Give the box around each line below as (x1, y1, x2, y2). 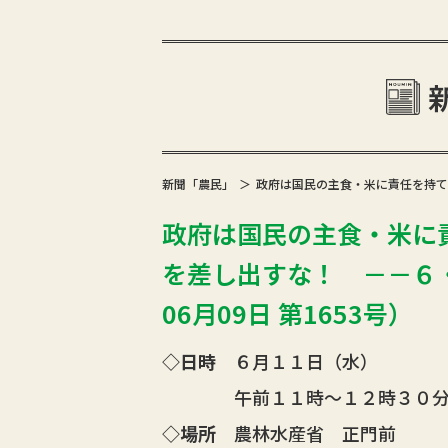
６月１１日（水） (215, 348, 378, 374)
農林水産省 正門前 (215, 420, 396, 446)
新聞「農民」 (161, 175, 234, 192)
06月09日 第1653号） (161, 295, 413, 331)
